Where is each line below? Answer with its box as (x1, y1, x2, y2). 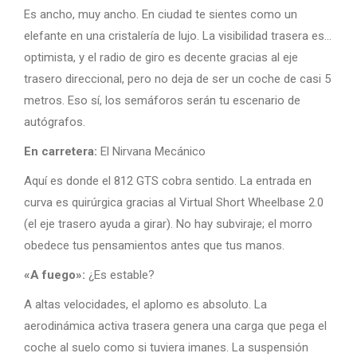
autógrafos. (24, 115, 85, 129)
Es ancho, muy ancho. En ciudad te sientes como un (24, 7, 297, 22)
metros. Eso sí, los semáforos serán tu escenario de (24, 93, 300, 108)
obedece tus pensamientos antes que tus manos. (24, 238, 284, 253)
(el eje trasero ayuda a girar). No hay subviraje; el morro (24, 217, 312, 231)
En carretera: (24, 144, 97, 159)
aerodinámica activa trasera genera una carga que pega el (24, 319, 327, 333)
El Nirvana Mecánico (97, 144, 206, 159)
